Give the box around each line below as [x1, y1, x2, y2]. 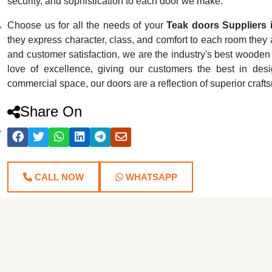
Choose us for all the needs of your [7, 20, 167, 30]
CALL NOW [32, 172, 84, 182]
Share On [20, 103, 82, 120]
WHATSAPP [123, 172, 177, 182]
